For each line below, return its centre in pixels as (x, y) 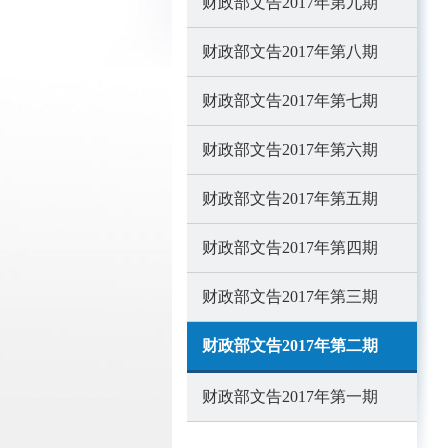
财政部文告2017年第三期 (290, 296)
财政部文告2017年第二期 (290, 345)
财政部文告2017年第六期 (290, 149)
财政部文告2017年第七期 (290, 100)
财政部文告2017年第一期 (290, 396)
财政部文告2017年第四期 (290, 247)
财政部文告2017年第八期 (290, 51)
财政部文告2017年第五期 (290, 198)
